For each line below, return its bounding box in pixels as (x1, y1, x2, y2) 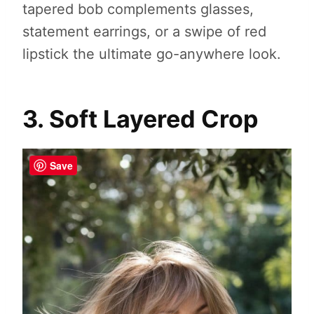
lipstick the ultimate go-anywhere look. (22, 46, 281, 63)
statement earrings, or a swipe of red (22, 23, 266, 41)
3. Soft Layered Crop (22, 104, 259, 134)
